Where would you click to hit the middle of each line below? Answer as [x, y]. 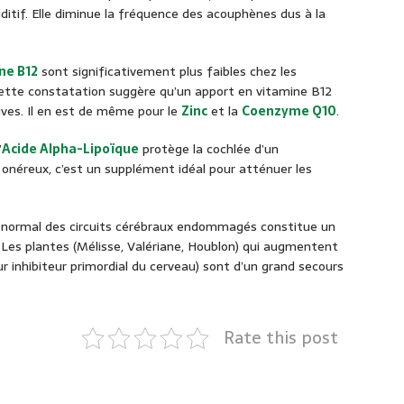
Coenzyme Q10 [289, 111]
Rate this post [281, 338]
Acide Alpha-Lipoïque [70, 149]
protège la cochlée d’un [209, 149]
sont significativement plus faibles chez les [167, 72]
